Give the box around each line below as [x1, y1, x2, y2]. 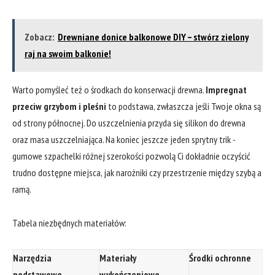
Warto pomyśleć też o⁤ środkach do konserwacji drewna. [12, 83, 206, 96]
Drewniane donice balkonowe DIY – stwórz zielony [58, 30, 249, 43]
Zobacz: [25, 30, 54, 43]
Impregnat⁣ [206, 83, 247, 96]
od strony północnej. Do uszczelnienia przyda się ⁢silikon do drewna [12, 116, 246, 129]
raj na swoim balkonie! [25, 47, 111, 60]
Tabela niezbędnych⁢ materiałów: [12, 217, 126, 230]
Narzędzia [13, 251, 52, 264]
